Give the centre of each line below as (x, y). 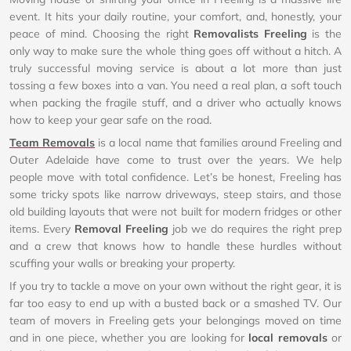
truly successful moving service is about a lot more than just (175, 68)
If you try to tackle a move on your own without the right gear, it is (175, 286)
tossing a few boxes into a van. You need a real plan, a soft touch (175, 85)
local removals (288, 338)
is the (324, 34)
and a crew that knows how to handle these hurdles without (175, 246)
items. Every (42, 229)
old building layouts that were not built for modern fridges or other (175, 212)
